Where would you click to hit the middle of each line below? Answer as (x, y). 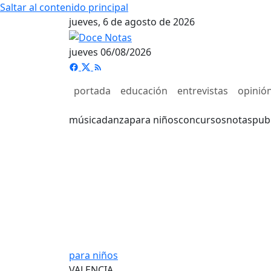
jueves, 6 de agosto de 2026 (132, 22)
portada (92, 90)
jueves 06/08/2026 (110, 52)
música (85, 119)
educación (144, 90)
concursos (202, 119)
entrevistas (203, 90)
